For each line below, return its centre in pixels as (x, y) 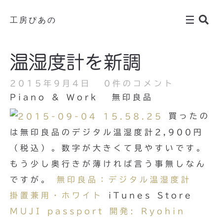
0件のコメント (139, 83)
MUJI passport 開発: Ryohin (98, 211)
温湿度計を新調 (75, 62)
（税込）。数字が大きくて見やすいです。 (108, 148)
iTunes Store (148, 196)
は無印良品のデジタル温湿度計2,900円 (107, 132)
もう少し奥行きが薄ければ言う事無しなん (108, 164)
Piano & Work (54, 97)
